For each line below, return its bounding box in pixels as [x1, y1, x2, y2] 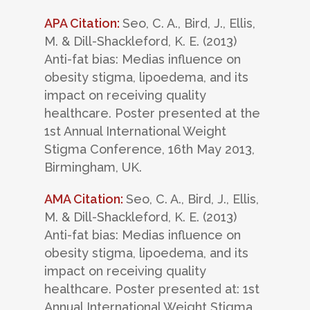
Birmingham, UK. [44, 160, 142, 175]
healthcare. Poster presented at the [44, 106, 260, 121]
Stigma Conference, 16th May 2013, [44, 142, 255, 157]
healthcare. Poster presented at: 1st [44, 282, 259, 297]
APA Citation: [44, 16, 122, 31]
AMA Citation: [44, 192, 126, 207]
